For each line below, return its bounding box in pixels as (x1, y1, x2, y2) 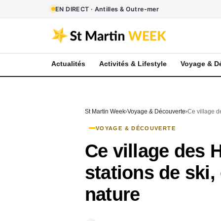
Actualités (51, 60, 85, 68)
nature (85, 184, 140, 205)
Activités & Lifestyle (99, 60, 167, 68)
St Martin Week (85, 108, 125, 115)
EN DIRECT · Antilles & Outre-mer (55, 5, 159, 13)
